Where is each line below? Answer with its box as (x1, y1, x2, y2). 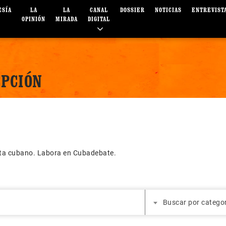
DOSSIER (120, 6, 145, 14)
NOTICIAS (155, 6, 182, 14)
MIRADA (55, 15, 78, 23)
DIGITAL (88, 15, 110, 23)
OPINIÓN (22, 15, 46, 23)
